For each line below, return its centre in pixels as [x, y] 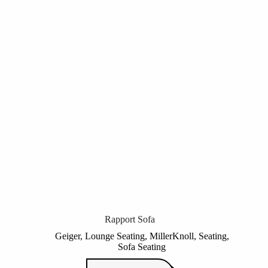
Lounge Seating [115, 236]
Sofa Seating [142, 247]
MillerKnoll [171, 236]
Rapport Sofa [130, 220]
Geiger [67, 236]
